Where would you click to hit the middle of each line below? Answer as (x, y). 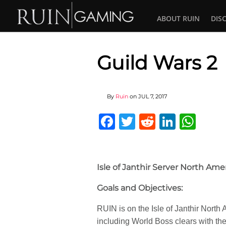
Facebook (151, 122)
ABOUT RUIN (178, 18)
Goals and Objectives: (140, 188)
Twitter (159, 122)
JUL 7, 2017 (153, 96)
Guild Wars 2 (157, 63)
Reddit (179, 122)
